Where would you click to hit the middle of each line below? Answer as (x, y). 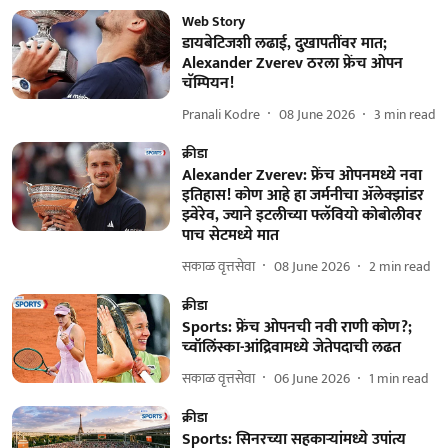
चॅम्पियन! (207, 83)
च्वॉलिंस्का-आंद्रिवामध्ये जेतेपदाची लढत (291, 347)
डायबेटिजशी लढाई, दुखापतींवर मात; (284, 43)
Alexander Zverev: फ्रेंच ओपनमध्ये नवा (301, 175)
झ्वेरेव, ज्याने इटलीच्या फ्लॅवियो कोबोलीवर (301, 215)
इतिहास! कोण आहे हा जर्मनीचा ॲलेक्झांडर (302, 195)
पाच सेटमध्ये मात (230, 235)
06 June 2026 (311, 378)
